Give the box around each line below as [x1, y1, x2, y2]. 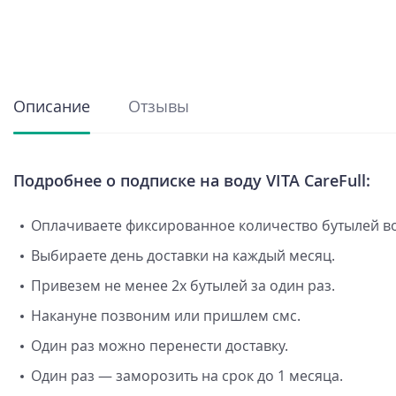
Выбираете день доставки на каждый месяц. [31, 246, 335, 265]
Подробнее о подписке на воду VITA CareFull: [13, 170, 370, 191]
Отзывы [128, 95, 189, 117]
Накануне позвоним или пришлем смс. [31, 306, 301, 325]
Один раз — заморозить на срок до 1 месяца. [31, 366, 343, 385]
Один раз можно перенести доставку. [31, 336, 288, 355]
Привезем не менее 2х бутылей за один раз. [31, 276, 335, 295]
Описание [13, 95, 90, 117]
